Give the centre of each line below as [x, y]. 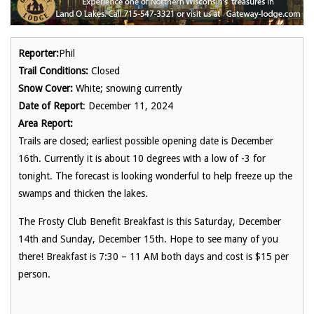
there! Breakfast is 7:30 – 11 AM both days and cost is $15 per [153, 256]
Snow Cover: [46, 88]
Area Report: [46, 123]
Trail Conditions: [53, 70]
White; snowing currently [128, 88]
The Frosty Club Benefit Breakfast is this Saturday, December [150, 221]
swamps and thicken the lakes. [83, 193]
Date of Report [50, 105]
